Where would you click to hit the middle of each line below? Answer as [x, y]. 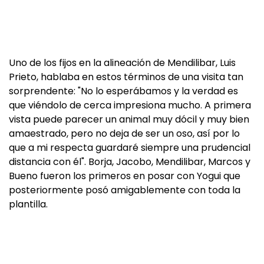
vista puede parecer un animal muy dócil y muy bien [129, 119]
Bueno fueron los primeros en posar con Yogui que [125, 176]
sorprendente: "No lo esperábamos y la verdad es [123, 91]
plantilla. [28, 204]
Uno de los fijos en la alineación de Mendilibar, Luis [122, 63]
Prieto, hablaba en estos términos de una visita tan [126, 77]
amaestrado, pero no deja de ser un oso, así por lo [124, 133]
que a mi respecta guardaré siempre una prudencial [130, 148]
